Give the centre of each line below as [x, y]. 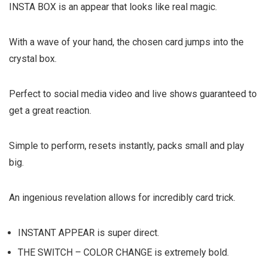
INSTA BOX [32, 7]
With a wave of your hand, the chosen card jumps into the [126, 42]
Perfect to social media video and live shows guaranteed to [133, 94]
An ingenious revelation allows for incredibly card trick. [122, 198]
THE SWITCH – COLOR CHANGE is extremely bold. [123, 253]
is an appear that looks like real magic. [136, 7]
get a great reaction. [50, 111]
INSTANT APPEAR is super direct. [89, 233]
